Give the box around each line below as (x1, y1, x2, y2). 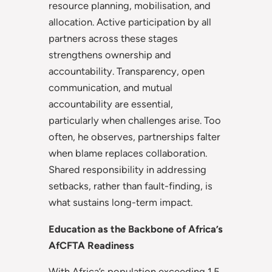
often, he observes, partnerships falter (49, 131, 220, 143)
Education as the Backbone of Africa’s (49, 222, 223, 235)
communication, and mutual (49, 81, 172, 94)
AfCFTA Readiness (49, 239, 134, 251)
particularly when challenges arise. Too (49, 114, 221, 127)
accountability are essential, (49, 98, 173, 110)
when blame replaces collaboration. (49, 147, 207, 160)
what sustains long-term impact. (49, 196, 192, 209)
